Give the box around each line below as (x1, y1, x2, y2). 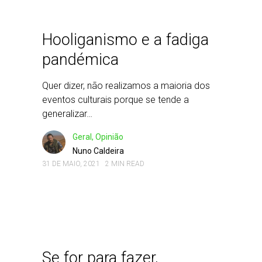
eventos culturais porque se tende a (42, 94, 189, 105)
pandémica (42, 50, 119, 69)
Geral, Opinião (73, 132, 123, 142)
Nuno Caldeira (73, 146, 124, 156)
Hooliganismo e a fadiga (42, 30, 209, 49)
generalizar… (42, 108, 92, 119)
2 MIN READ (105, 160, 144, 168)
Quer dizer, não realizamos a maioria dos (42, 80, 210, 91)
